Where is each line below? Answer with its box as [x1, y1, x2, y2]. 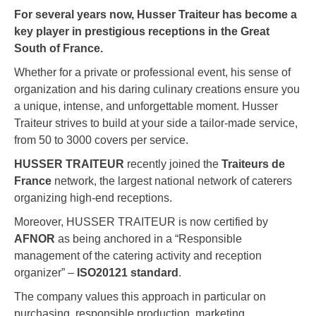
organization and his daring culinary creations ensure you [14, 83, 300, 96]
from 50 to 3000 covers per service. [14, 134, 188, 147]
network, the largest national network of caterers [51, 175, 292, 188]
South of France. [14, 42, 103, 55]
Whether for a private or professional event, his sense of [14, 66, 291, 79]
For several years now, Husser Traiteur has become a [14, 8, 297, 21]
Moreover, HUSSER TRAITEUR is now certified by [14, 216, 268, 229]
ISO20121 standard [77, 267, 178, 279]
